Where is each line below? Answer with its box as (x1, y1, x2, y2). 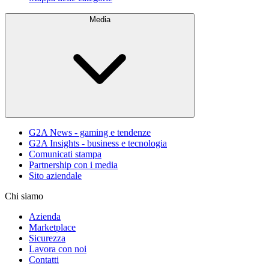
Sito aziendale (29, 170, 82, 181)
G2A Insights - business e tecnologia (29, 138, 167, 148)
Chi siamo (5, 190, 43, 201)
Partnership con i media (29, 159, 118, 170)
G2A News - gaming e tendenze (29, 127, 151, 138)
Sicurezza (29, 232, 65, 243)
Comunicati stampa (29, 148, 101, 159)
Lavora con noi (29, 243, 86, 254)
